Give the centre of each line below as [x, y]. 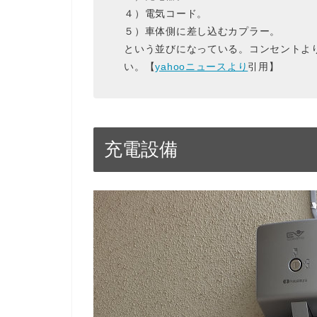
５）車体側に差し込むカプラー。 [202, 31]
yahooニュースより [202, 66]
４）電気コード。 [166, 13]
